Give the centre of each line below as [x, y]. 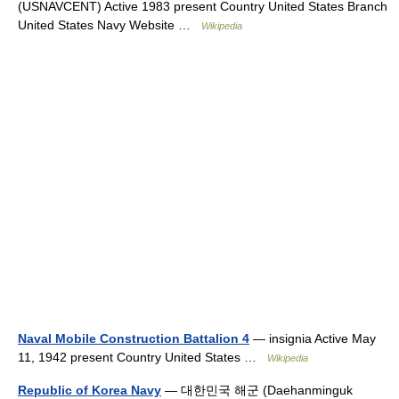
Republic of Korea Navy [90, 390]
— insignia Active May [313, 338]
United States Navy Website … [110, 25]
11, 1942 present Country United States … [142, 357]
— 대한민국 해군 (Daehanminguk [257, 390]
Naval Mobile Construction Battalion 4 [134, 338]
